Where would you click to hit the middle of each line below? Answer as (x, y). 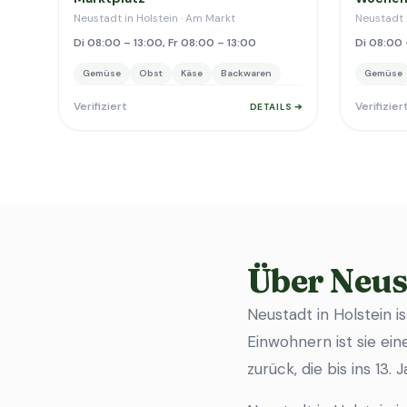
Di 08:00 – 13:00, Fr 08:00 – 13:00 (165, 43)
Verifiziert (100, 106)
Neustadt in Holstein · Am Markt (154, 18)
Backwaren (246, 73)
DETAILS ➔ (276, 106)
